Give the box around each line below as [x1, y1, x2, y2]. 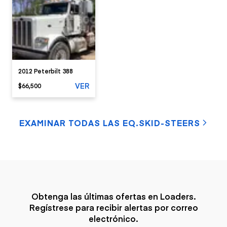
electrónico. [89, 213, 138, 224]
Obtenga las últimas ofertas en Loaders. [31, 191, 196, 202]
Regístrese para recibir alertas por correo [29, 202, 198, 213]
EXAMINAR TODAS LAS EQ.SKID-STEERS [19, 117, 200, 128]
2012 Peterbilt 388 [18, 66, 73, 75]
